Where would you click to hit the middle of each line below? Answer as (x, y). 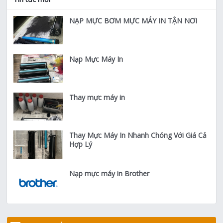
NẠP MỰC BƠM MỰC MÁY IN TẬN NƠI (133, 21)
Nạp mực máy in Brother (110, 173)
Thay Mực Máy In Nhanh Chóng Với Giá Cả (138, 135)
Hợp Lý (81, 144)
